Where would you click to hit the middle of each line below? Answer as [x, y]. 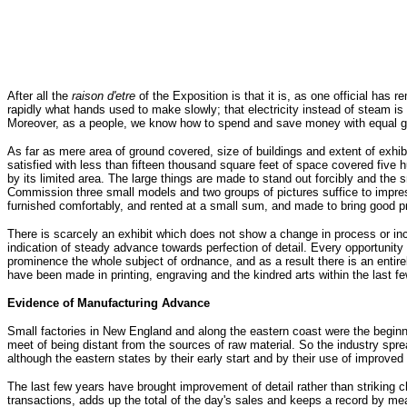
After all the [40, 95]
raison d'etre [104, 95]
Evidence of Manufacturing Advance [109, 303]
